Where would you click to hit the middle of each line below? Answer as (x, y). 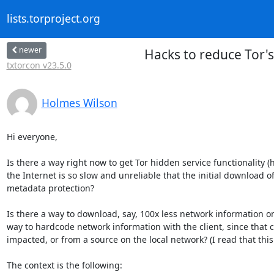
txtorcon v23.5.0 (39, 65)
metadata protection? (50, 188)
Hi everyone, (32, 136)
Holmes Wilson (79, 102)
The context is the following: (64, 265)
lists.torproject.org (53, 19)
